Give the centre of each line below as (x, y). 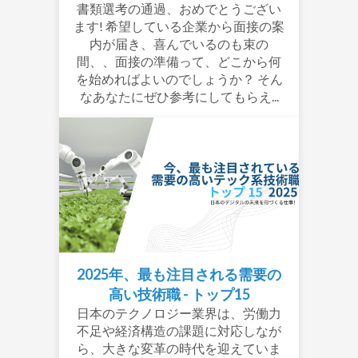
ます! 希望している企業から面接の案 (179, 26)
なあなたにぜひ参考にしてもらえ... (179, 97)
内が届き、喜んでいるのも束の (179, 44)
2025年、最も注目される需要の (179, 274)
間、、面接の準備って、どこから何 (179, 62)
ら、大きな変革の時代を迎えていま (179, 348)
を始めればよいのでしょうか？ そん (179, 79)
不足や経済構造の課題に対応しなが (179, 331)
